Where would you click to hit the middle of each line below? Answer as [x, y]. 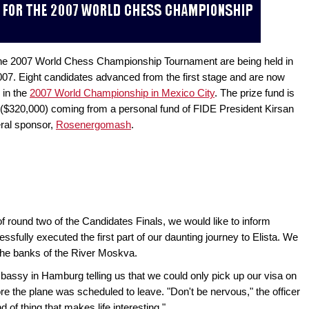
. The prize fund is [255, 93]
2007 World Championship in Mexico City [122, 93]
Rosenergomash [93, 125]
